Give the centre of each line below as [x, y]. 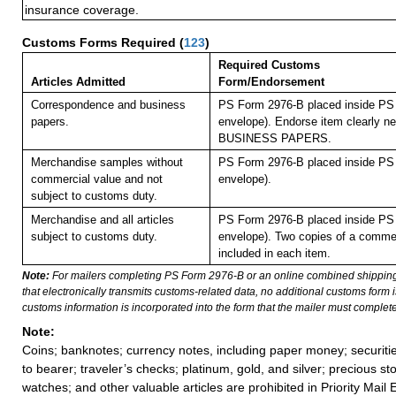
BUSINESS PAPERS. [274, 139]
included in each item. [274, 254]
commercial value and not [96, 179]
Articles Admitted [78, 82]
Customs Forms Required [101, 43]
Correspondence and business [108, 105]
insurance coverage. [82, 10]
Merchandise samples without [107, 163]
